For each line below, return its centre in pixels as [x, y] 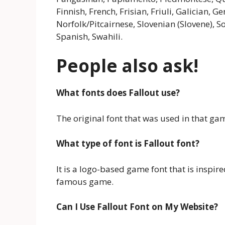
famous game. [85, 181]
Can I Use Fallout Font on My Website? [137, 207]
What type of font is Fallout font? [128, 144]
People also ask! [127, 66]
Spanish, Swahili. [89, 36]
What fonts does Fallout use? [118, 93]
